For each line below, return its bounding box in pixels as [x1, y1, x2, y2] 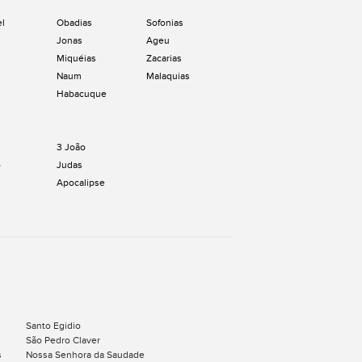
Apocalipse [57, 177, 105, 188]
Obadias [57, 17, 92, 28]
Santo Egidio [26, 320, 81, 331]
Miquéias [57, 53, 96, 64]
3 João [57, 141, 86, 153]
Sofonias [146, 17, 183, 28]
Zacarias [146, 53, 182, 64]
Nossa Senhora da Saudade [26, 349, 145, 360]
